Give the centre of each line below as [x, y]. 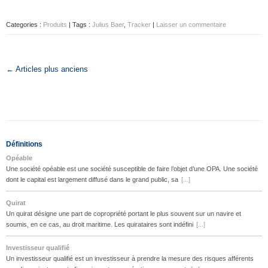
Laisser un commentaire [191, 25]
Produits [55, 25]
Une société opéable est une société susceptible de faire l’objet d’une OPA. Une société [132, 169]
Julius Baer [108, 25]
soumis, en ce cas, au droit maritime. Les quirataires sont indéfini [100, 224]
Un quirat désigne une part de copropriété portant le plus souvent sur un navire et [124, 214]
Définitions [24, 144]
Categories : [25, 25]
